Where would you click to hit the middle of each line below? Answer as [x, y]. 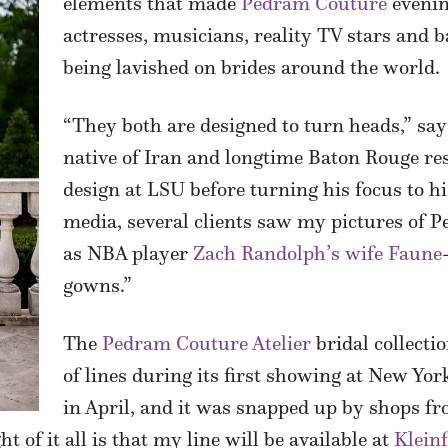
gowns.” [97, 285]
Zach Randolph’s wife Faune [317, 253]
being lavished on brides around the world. [251, 67]
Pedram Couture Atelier [206, 343]
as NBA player [128, 253]
